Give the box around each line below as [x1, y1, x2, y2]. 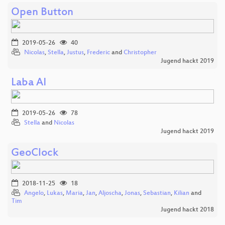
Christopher [124, 49, 157, 56]
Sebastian [143, 189, 171, 197]
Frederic [87, 49, 110, 56]
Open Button [11, 6, 73, 19]
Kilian [174, 189, 189, 197]
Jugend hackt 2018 [161, 206, 214, 213]
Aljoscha [98, 189, 122, 197]
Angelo [24, 189, 44, 197]
